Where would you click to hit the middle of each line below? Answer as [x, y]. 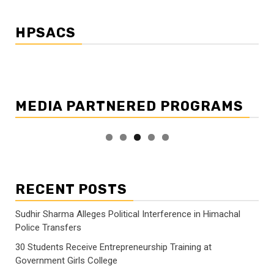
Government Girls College [66, 260]
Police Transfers [48, 227]
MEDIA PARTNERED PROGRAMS [129, 106]
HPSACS [46, 32]
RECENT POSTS [71, 189]
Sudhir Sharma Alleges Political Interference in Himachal [128, 214]
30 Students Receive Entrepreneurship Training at [113, 247]
